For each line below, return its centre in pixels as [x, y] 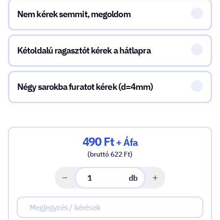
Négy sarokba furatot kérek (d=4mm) [85, 87]
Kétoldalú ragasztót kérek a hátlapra [84, 50]
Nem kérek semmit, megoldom [74, 14]
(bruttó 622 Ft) [110, 154]
